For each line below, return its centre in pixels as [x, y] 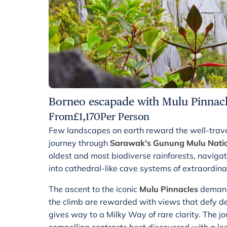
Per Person [125, 117]
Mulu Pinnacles [170, 189]
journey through [79, 143]
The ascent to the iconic [94, 189]
